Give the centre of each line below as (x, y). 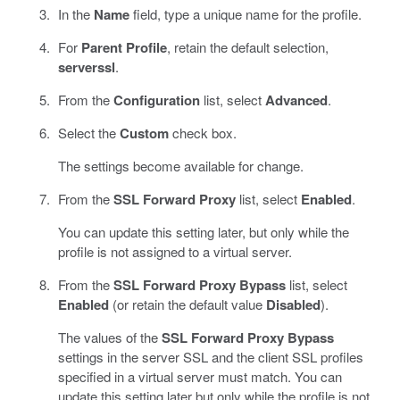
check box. (202, 133)
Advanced (296, 100)
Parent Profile (124, 48)
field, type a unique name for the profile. (245, 14)
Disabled (293, 305)
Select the (88, 133)
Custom (144, 133)
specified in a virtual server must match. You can (200, 377)
